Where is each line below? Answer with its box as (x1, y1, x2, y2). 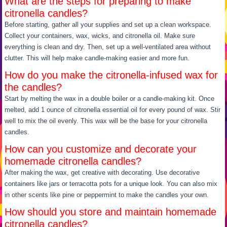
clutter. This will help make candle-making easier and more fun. (5, 54, 190, 62)
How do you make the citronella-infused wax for (5, 69, 218, 81)
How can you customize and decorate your (5, 143, 197, 155)
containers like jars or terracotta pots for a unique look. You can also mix (5, 179, 218, 187)
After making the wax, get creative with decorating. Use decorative (5, 168, 200, 176)
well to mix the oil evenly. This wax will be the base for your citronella (5, 117, 208, 125)
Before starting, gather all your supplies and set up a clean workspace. (5, 20, 212, 28)
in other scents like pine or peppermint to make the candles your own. (5, 191, 209, 199)
